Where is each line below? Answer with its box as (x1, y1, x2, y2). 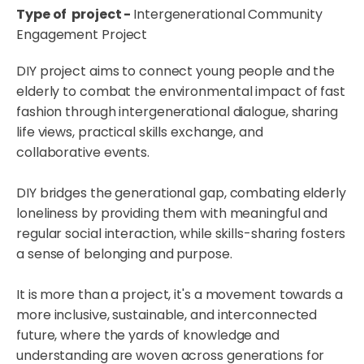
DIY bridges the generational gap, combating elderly (16, 184, 346, 203)
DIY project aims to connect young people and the (16, 62, 336, 81)
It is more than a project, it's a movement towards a (16, 285, 343, 305)
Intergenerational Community (133, 5, 323, 24)
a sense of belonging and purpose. (16, 245, 232, 264)
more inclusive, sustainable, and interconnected (16, 305, 318, 325)
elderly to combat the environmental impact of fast (16, 82, 345, 102)
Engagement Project (16, 25, 148, 45)
